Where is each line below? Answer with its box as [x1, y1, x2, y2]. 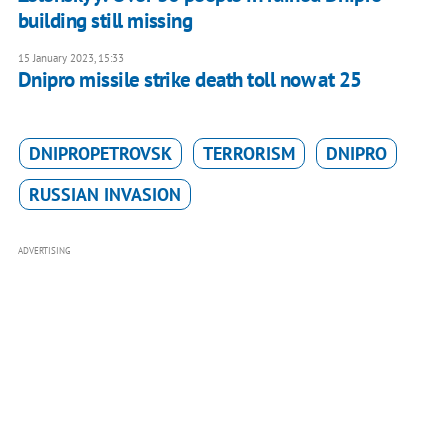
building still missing [17, 7, 193, 35]
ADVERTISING [17, 245, 71, 257]
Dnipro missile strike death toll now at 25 [17, 66, 362, 94]
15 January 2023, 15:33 [17, 51, 124, 66]
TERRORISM [202, 142, 295, 166]
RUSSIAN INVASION [28, 183, 181, 207]
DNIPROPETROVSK [28, 142, 172, 166]
